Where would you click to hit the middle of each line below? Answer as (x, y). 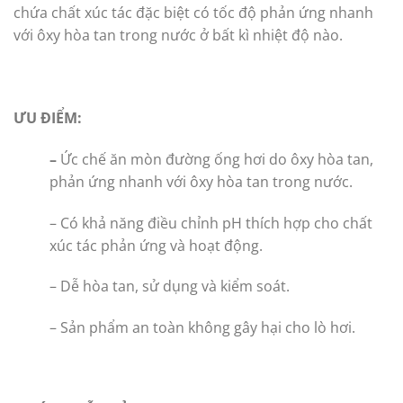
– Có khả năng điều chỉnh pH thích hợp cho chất (211, 223)
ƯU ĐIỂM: (48, 118)
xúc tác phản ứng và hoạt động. (156, 245)
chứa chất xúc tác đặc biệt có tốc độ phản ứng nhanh (193, 13)
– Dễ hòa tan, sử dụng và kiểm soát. (170, 287)
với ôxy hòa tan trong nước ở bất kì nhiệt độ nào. (178, 36)
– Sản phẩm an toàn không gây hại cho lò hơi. (202, 328)
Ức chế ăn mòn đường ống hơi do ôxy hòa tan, (217, 159)
